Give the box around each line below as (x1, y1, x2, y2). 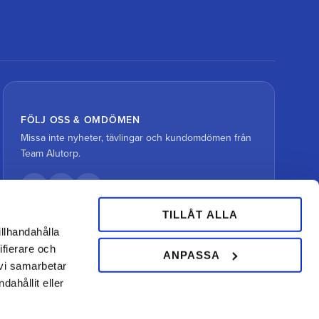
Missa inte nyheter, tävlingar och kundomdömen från (21, 131, 252, 144)
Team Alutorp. (21, 147, 81, 159)
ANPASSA (163, 249, 221, 261)
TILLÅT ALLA (162, 208, 238, 221)
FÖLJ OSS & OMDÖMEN (21, 113, 140, 126)
